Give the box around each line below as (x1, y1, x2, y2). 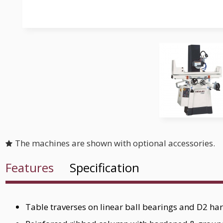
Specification (70, 159, 139, 176)
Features (5, 159, 54, 176)
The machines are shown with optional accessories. (15, 137, 215, 149)
